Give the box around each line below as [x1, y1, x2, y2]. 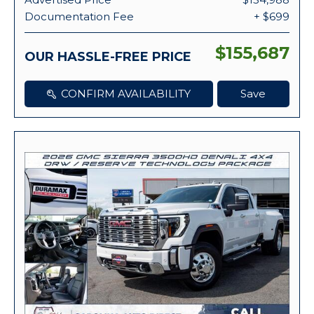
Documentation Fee [25, 9, 134, 23]
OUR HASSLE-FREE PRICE [25, 48, 191, 64]
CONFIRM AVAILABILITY [60, 86, 191, 100]
